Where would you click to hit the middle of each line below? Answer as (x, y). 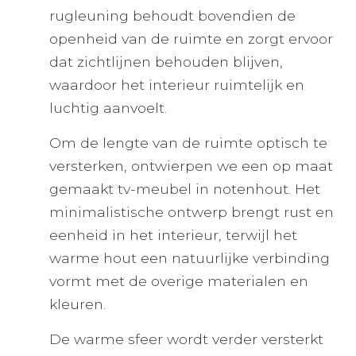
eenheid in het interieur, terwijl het (173, 235)
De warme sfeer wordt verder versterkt (186, 339)
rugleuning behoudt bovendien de (172, 15)
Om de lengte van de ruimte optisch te (188, 143)
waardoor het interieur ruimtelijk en (177, 85)
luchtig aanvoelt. (108, 108)
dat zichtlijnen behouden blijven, (166, 62)
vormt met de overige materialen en (179, 281)
